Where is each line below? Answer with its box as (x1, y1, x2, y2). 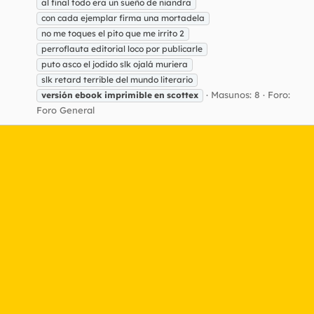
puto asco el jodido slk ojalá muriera (41, 58, 188, 69)
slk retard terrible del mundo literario (41, 74, 193, 85)
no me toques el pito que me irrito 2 (41, 27, 184, 39)
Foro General (36, 104, 95, 116)
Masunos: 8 (211, 88, 260, 100)
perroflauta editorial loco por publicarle (41, 43, 203, 54)
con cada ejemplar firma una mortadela (41, 12, 205, 23)
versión (41, 89, 73, 100)
